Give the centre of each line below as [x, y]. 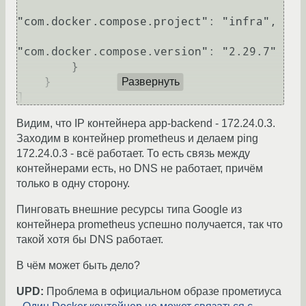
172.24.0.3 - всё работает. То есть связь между [133, 154]
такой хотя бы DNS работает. [90, 240]
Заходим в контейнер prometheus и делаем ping [137, 139]
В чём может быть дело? [78, 266]
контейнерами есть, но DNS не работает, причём [140, 169]
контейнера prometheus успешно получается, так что [150, 225]
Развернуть [150, 81]
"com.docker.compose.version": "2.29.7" [147, 52]
